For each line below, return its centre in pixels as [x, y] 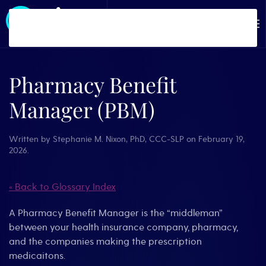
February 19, [221, 139]
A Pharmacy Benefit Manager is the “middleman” [116, 213]
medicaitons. [37, 256]
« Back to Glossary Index [62, 187]
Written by [31, 139]
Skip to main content [67, 28]
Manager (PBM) [82, 109]
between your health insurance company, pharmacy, [123, 227]
